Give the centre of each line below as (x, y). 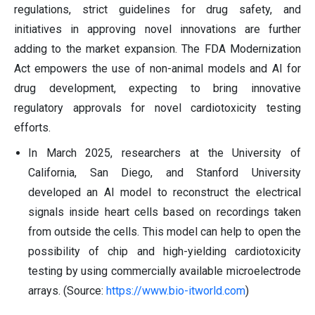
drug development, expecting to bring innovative (157, 88)
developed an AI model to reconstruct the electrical (165, 192)
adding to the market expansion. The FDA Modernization (157, 49)
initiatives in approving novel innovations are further (157, 29)
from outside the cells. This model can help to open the (165, 231)
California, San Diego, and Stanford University (165, 172)
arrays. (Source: (67, 290)
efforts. (32, 127)
